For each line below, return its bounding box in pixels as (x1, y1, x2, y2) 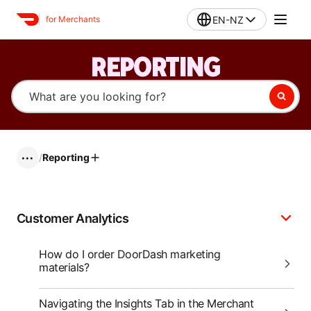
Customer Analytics (17, 210, 129, 226)
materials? (39, 260, 90, 274)
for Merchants (46, 14, 100, 24)
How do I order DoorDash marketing (39, 247, 221, 261)
